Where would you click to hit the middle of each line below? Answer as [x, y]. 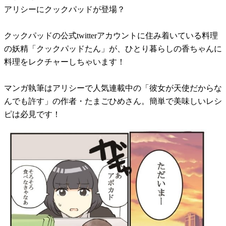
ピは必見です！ [32, 114]
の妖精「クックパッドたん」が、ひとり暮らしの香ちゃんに [113, 48]
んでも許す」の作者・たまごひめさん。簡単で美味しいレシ [113, 101]
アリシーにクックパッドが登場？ [65, 9]
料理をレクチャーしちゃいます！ [69, 62]
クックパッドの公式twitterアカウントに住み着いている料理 [111, 35]
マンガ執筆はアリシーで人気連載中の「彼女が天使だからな [113, 88]
